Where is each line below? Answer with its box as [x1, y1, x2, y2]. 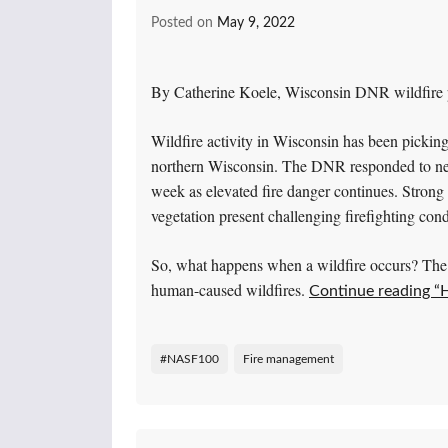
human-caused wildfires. [151, 279, 305, 301]
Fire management [243, 353, 334, 366]
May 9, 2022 [217, 16, 295, 31]
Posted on [151, 16, 217, 31]
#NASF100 [160, 353, 219, 366]
